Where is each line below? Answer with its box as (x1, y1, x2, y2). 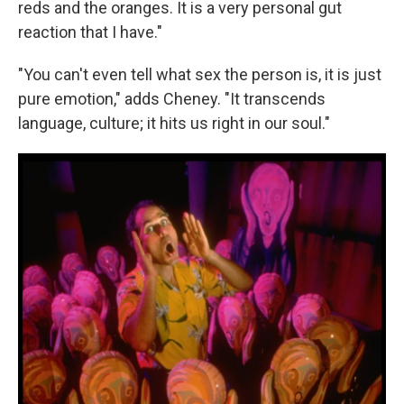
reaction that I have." (18, 23, 162, 41)
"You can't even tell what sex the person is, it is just (18, 65, 381, 84)
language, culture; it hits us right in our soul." (18, 114, 330, 133)
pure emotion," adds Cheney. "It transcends (18, 89, 326, 108)
